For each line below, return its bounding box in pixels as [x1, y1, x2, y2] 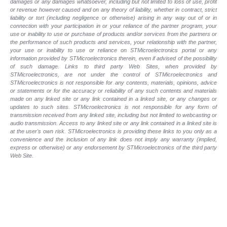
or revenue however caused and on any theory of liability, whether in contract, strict [10, 6, 217, 13]
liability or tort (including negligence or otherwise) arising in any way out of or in [10, 14, 217, 21]
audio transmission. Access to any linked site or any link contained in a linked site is [10, 120, 217, 126]
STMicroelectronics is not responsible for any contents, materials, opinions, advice [10, 79, 217, 86]
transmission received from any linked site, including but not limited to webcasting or [10, 111, 217, 118]
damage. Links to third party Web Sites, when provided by [38, 63, 217, 69]
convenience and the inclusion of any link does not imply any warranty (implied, [10, 136, 217, 142]
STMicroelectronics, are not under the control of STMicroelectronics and [10, 71, 217, 78]
